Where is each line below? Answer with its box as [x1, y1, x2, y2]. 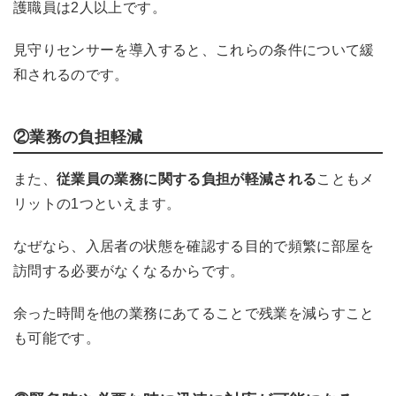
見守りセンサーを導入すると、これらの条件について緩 [13, 42, 375, 57]
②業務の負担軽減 [13, 127, 143, 146]
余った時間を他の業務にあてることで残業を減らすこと [13, 305, 375, 321]
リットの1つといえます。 [13, 195, 181, 211]
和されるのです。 [13, 66, 129, 82]
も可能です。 [13, 330, 101, 346]
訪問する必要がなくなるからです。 [13, 263, 245, 278]
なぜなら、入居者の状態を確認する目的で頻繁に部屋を [13, 238, 375, 254]
